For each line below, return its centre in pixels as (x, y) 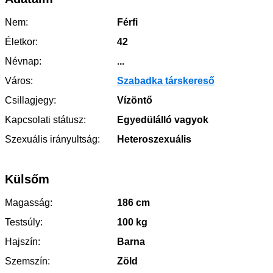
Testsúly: (24, 222)
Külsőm (27, 179)
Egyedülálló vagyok (161, 120)
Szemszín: (27, 261)
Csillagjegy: (30, 100)
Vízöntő (133, 100)
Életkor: (21, 42)
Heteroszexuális (153, 139)
